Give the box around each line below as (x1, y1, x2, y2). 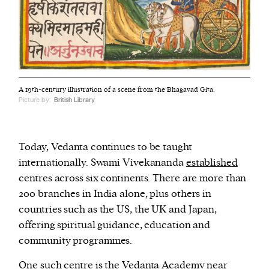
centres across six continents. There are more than (19, 172, 247, 185)
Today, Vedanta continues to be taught (19, 141, 192, 154)
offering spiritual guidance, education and (19, 219, 211, 232)
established (186, 156, 238, 169)
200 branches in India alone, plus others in (19, 187, 212, 201)
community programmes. (19, 234, 133, 247)
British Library (54, 96, 95, 104)
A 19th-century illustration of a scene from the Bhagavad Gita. (19, 85, 215, 94)
